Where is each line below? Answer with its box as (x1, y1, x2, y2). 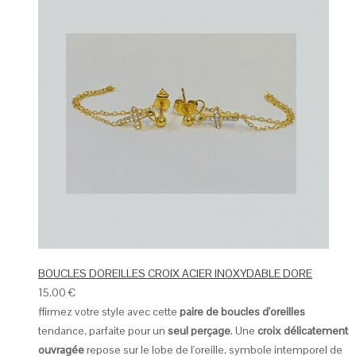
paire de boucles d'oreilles (180, 304, 305, 319)
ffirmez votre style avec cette (38, 304, 180, 319)
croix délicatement (257, 323, 348, 339)
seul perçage (168, 323, 230, 339)
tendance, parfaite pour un (38, 323, 168, 339)
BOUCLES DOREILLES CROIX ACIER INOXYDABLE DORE (38, 266, 312, 281)
